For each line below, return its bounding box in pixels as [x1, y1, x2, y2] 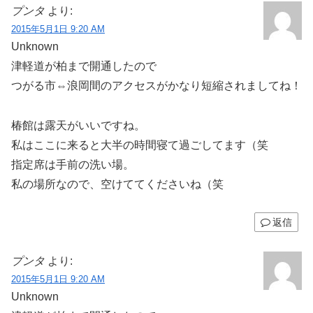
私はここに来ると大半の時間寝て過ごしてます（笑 [11, 138, 268, 151]
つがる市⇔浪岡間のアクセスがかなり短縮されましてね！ [11, 79, 302, 92]
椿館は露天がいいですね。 [11, 119, 145, 131]
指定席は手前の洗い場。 [11, 158, 134, 170]
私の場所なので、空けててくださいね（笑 [11, 177, 224, 190]
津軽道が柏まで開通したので [11, 59, 156, 72]
